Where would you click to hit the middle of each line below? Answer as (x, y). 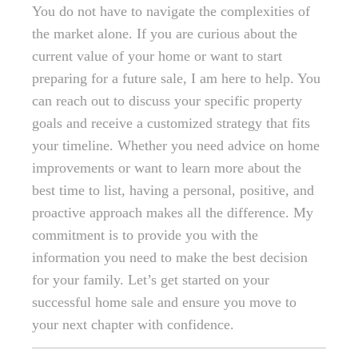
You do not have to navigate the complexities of (171, 12)
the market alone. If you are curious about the (165, 34)
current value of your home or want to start (157, 56)
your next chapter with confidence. (133, 325)
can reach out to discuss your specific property (167, 101)
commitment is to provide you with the (145, 235)
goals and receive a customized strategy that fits (171, 123)
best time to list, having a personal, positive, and (173, 191)
